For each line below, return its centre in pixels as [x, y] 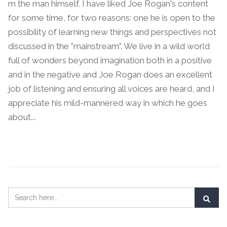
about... [22, 117]
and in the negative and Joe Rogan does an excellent [110, 74]
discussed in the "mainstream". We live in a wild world [109, 46]
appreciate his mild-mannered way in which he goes [108, 103]
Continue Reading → [48, 139]
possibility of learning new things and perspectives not [112, 32]
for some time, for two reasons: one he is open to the [112, 18]
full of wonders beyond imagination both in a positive [110, 60]
